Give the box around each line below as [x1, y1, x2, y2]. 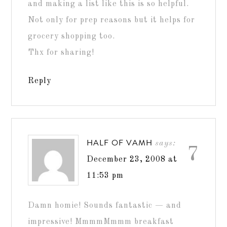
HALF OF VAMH [87, 136, 153, 148]
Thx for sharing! [28, 48, 95, 57]
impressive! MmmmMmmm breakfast [28, 217, 174, 226]
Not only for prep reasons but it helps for [28, 16, 196, 24]
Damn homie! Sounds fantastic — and [28, 201, 182, 210]
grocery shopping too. [28, 32, 116, 41]
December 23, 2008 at [87, 155, 178, 164]
